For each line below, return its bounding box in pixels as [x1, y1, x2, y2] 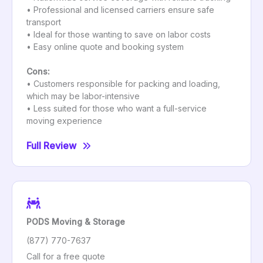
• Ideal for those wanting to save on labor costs [26, 29, 211, 40]
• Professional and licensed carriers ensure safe [26, 5, 214, 15]
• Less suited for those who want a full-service [26, 103, 207, 114]
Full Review [26, 140, 76, 152]
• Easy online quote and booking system [26, 42, 184, 52]
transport [26, 17, 61, 28]
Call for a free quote [26, 251, 105, 261]
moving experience [26, 116, 102, 126]
